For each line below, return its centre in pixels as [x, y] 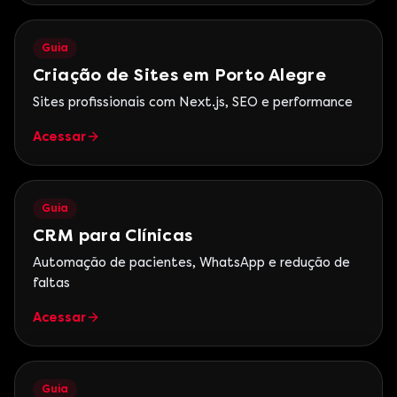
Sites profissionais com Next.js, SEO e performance [193, 102]
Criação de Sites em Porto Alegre [180, 75]
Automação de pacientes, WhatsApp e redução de [191, 262]
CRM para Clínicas [113, 235]
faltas [51, 283]
